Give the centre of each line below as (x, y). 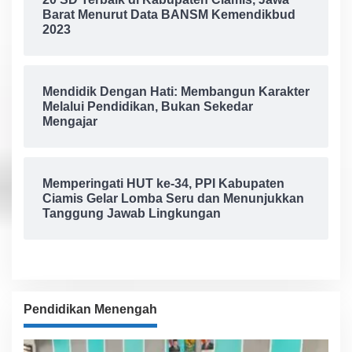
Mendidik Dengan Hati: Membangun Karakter (176, 92)
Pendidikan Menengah (90, 310)
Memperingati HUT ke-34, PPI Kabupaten (163, 184)
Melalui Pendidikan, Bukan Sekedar (148, 107)
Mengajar (70, 122)
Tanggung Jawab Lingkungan (132, 214)
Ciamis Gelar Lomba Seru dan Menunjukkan (173, 199)
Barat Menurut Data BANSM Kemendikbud (169, 15)
